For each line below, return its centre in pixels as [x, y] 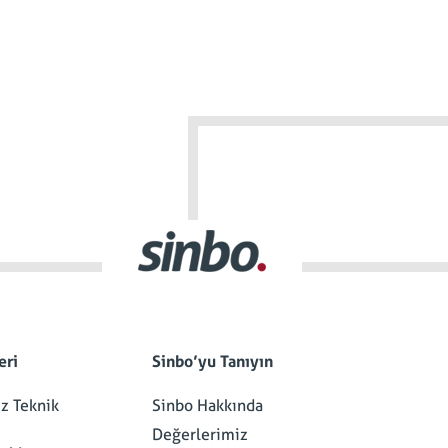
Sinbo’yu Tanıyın [212, 361]
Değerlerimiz [200, 434]
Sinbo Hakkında [207, 405]
